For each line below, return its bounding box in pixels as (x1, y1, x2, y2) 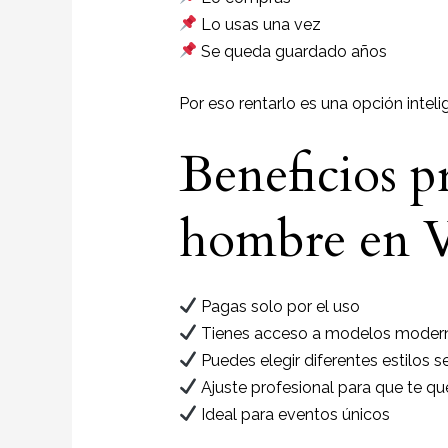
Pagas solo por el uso (196, 296, 360, 316)
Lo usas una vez (196, 14, 321, 34)
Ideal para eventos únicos (196, 404, 390, 424)
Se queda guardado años (196, 41, 387, 61)
